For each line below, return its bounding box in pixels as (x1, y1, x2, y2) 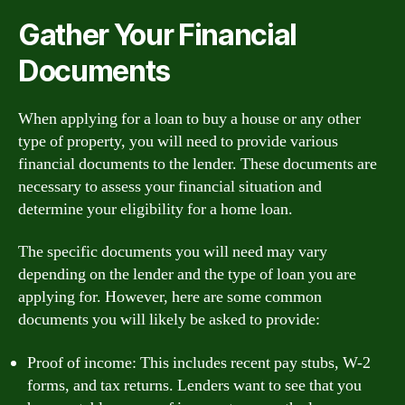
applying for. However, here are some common (18, 287, 322, 307)
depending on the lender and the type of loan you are (18, 264, 356, 285)
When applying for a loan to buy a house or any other (18, 108, 361, 129)
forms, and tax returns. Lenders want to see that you (27, 374, 362, 396)
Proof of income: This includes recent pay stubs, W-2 (27, 352, 371, 373)
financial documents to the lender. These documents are (18, 153, 377, 174)
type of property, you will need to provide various (18, 130, 338, 152)
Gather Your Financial (18, 16, 297, 52)
